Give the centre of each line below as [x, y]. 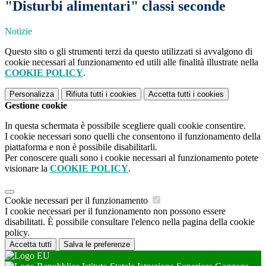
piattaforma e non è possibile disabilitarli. [81, 147]
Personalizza [32, 94]
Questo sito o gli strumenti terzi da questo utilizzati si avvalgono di [129, 52]
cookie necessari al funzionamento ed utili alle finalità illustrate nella [132, 62]
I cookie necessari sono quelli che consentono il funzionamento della [133, 137]
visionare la [27, 169]
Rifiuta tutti [85, 94]
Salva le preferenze [97, 245]
